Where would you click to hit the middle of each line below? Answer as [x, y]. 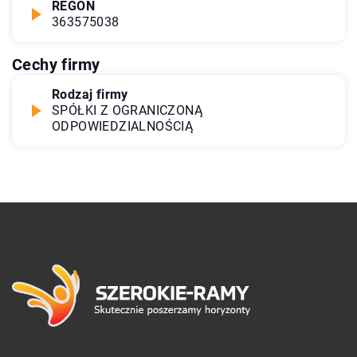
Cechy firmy [56, 64]
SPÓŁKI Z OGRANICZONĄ [127, 110]
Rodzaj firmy [90, 94]
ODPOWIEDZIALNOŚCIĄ [123, 126]
